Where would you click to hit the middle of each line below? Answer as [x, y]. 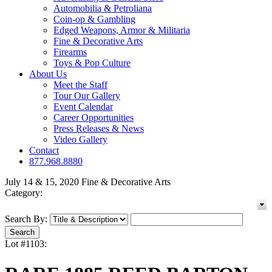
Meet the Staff [80, 85]
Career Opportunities [93, 118]
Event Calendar [83, 107]
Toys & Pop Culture [92, 63]
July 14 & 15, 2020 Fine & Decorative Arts [88, 182]
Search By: [26, 219]
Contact [44, 151]
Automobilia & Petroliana [103, 8]
